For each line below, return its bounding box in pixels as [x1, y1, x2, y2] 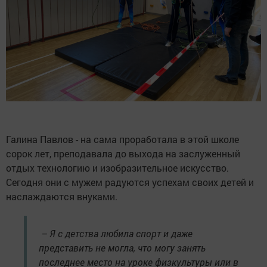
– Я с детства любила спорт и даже [39, 227, 193, 240]
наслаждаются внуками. [6, 190, 117, 203]
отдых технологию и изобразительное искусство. [6, 162, 229, 175]
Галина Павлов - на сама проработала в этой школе [6, 133, 239, 146]
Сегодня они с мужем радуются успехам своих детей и [6, 176, 254, 189]
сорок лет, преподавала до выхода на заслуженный [6, 147, 240, 160]
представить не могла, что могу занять [39, 241, 206, 254]
